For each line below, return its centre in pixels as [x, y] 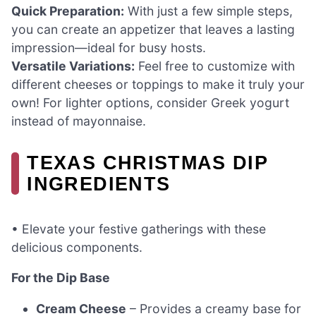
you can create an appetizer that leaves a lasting [153, 30]
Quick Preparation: [68, 11]
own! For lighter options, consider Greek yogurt [150, 103]
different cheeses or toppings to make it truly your [158, 85]
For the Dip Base [61, 278]
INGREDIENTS [99, 184]
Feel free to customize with [215, 66]
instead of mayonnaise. [79, 121]
